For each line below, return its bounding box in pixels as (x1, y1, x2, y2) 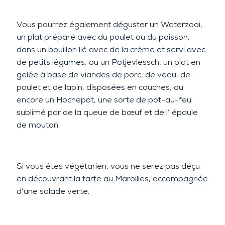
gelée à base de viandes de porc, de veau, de (16, 71, 190, 79)
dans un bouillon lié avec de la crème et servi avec (16, 46, 205, 54)
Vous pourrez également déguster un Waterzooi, (16, 21, 202, 29)
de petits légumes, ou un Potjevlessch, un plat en (16, 58, 200, 67)
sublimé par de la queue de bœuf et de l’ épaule (16, 108, 198, 117)
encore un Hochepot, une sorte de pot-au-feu (16, 96, 191, 104)
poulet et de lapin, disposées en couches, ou (16, 83, 183, 92)
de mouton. (16, 121, 60, 130)
